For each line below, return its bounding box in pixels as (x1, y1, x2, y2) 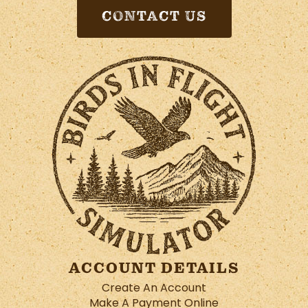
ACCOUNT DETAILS (68, 258, 240, 278)
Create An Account (102, 279, 206, 298)
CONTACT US (101, 8, 207, 25)
